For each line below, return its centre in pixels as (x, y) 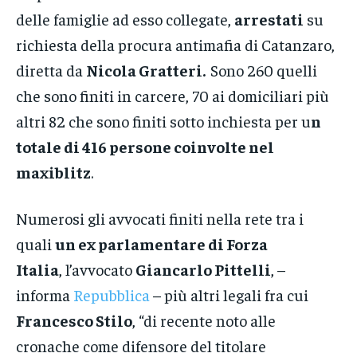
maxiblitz (53, 171)
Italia (37, 269)
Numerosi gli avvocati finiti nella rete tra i (160, 218)
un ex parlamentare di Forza (161, 243)
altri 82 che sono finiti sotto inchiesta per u (163, 120)
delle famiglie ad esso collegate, (125, 18)
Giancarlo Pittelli (203, 269)
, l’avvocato (97, 269)
